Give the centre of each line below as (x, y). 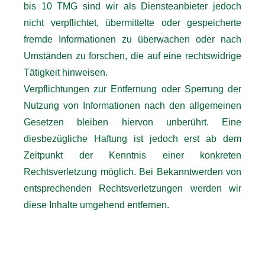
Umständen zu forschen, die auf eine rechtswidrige (132, 56)
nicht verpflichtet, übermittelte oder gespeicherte (132, 22)
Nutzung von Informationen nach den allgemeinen (132, 105)
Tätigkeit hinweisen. (66, 72)
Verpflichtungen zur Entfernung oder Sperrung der (132, 89)
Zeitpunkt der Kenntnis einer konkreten (132, 155)
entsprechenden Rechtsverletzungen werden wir (132, 188)
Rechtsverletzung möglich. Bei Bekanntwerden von (132, 172)
